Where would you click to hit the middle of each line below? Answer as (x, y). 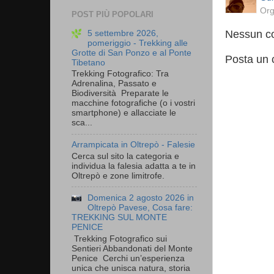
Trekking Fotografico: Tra (120, 74)
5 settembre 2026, (123, 33)
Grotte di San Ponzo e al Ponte (131, 53)
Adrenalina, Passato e (114, 84)
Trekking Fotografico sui (119, 239)
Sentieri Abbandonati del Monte (132, 248)
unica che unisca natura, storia (131, 268)
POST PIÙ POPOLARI (113, 14)
